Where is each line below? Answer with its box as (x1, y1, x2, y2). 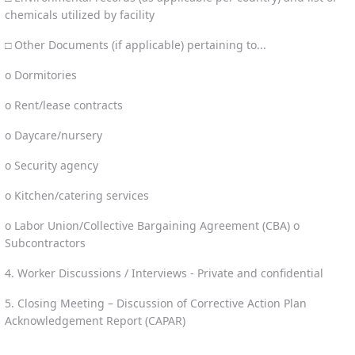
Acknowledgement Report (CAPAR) (5, 312, 185, 328)
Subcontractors (5, 235, 86, 250)
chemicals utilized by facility (5, 6, 155, 22)
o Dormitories (5, 67, 77, 82)
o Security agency (5, 157, 98, 173)
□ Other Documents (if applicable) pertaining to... (5, 36, 266, 52)
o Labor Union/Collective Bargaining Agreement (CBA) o (5, 217, 300, 233)
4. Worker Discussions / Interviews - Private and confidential (5, 265, 323, 281)
